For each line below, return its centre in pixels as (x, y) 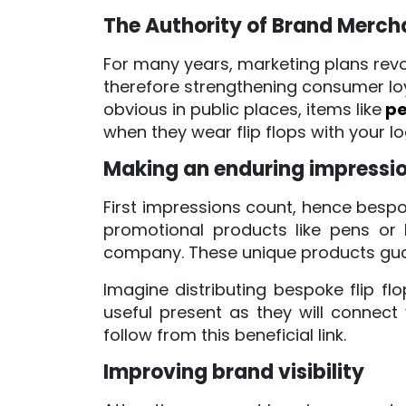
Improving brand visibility (234, 372)
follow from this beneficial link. (225, 334)
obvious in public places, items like (242, 109)
